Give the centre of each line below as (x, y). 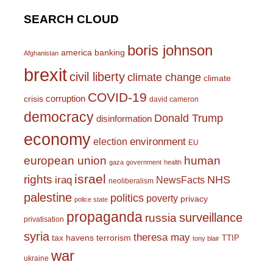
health (173, 162)
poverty (162, 198)
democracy (59, 117)
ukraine (36, 258)
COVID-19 (117, 97)
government (144, 162)
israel (90, 179)
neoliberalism (131, 181)
